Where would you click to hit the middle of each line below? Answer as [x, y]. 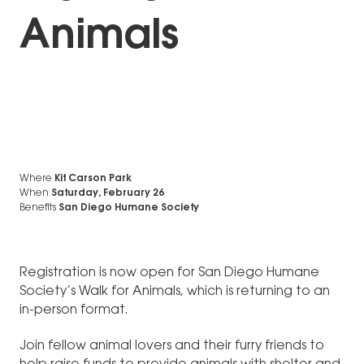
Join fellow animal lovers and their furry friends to [172, 346]
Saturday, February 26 [108, 194]
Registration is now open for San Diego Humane [169, 273]
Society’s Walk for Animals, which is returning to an [175, 292]
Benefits [38, 208]
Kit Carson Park [93, 179]
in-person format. [74, 311]
